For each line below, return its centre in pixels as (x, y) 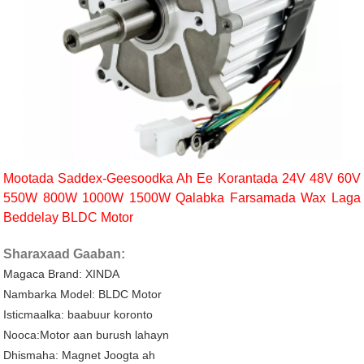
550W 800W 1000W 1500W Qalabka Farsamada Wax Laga (182, 198)
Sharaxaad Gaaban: (65, 254)
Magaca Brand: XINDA (62, 274)
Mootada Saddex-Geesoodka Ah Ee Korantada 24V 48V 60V (182, 179)
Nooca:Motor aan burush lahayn (87, 335)
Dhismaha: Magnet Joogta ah (80, 355)
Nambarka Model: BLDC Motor (83, 295)
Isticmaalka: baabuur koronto (78, 315)
